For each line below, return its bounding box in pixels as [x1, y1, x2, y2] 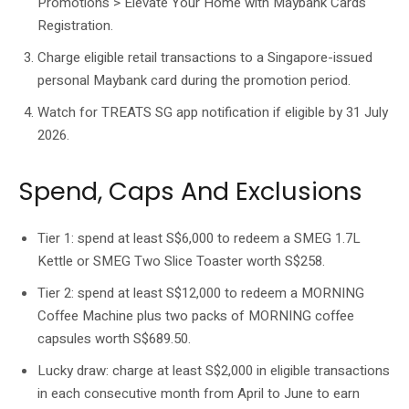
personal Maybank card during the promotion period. [37, 69, 351, 90]
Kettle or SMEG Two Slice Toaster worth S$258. [37, 250, 325, 271]
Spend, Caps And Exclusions [18, 173, 362, 208]
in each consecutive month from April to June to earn [37, 383, 360, 404]
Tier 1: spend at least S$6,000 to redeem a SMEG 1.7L [37, 227, 361, 248]
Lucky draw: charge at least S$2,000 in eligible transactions [37, 360, 390, 381]
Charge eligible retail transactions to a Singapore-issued [37, 47, 372, 68]
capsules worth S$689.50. [37, 328, 191, 349]
